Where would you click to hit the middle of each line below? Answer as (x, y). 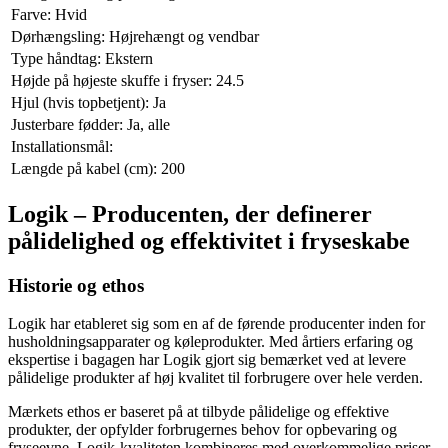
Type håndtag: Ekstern (82, 58)
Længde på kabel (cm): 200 (98, 168)
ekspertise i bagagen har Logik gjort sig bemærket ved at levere (207, 360)
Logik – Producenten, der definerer (190, 213)
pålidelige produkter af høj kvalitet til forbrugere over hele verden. (215, 378)
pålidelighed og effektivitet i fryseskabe (209, 240)
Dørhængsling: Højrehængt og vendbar (135, 36)
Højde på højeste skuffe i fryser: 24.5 (127, 80)
